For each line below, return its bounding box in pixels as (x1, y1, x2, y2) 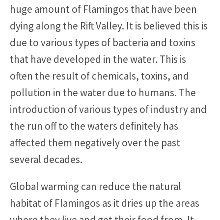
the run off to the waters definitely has (10, 119, 178, 133)
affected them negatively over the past (10, 136, 180, 150)
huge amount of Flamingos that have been (10, 2, 197, 16)
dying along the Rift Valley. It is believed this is (10, 19, 208, 33)
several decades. (10, 153, 82, 166)
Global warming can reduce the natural (10, 180, 181, 193)
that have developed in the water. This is (10, 53, 186, 66)
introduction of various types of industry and (10, 103, 207, 116)
